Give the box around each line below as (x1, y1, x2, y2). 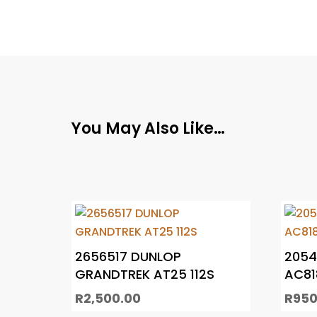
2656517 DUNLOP (74, 247, 181, 265)
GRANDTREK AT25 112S (74, 265, 214, 283)
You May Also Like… (71, 117, 225, 139)
